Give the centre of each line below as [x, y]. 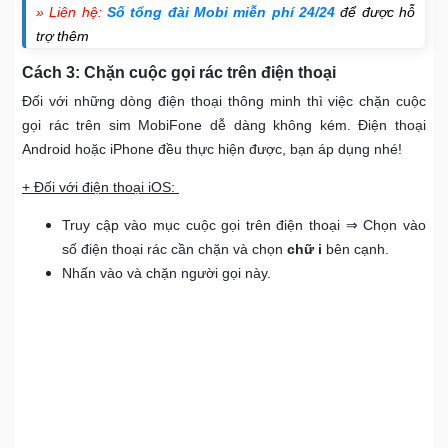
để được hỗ [375, 12]
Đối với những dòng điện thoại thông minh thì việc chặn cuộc [224, 101]
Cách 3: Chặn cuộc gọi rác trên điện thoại [181, 73]
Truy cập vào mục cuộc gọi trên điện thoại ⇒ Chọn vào [244, 225]
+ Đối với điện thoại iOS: [100, 187]
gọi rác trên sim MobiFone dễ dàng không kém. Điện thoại [224, 125]
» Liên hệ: [71, 12]
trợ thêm [62, 36]
